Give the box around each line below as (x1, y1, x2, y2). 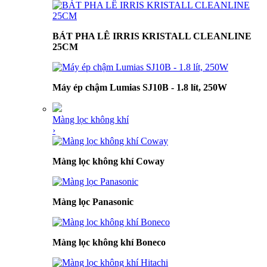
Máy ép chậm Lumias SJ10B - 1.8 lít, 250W (52, 82, 227, 92)
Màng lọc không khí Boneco (52, 237, 166, 247)
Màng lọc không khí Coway (52, 156, 164, 166)
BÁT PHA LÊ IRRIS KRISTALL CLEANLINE (52, 31, 252, 41)
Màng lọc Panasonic (52, 197, 133, 207)
